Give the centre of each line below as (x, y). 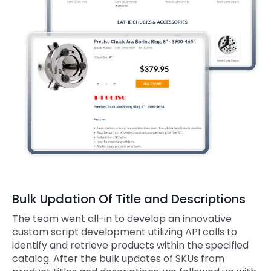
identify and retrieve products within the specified (130, 246)
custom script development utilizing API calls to (125, 232)
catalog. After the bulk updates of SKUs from (118, 259)
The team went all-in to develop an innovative (122, 219)
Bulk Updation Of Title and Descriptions (129, 199)
